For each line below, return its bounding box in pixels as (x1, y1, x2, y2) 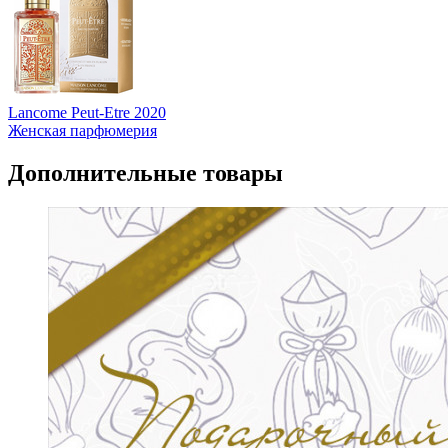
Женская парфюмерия (8, 122, 157, 140)
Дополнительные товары (8, 160, 283, 187)
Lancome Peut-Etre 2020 (8, 104, 166, 122)
